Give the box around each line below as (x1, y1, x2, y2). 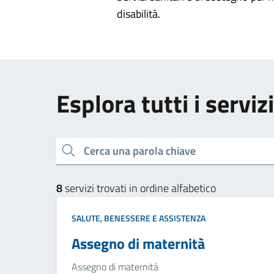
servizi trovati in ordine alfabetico (62, 179, 216, 196)
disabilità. (116, 5, 160, 22)
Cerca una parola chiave (61, 143, 68, 158)
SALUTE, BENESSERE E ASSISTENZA (72, 211, 206, 224)
